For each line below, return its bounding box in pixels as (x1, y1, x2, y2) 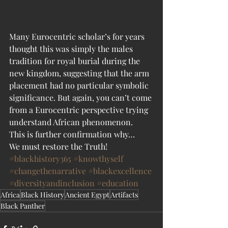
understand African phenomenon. (9, 117, 133, 127)
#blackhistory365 (9, 153, 71, 164)
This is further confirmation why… (9, 129, 135, 139)
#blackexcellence (88, 165, 152, 176)
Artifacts (110, 190, 138, 199)
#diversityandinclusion (9, 178, 95, 188)
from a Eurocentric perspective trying (9, 104, 150, 115)
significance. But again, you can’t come (9, 92, 154, 103)
